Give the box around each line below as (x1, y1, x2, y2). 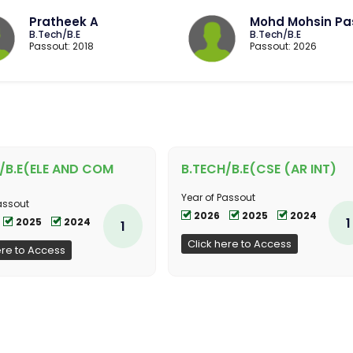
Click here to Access (187, 236, 292, 251)
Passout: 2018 (28, 39, 94, 53)
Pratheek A (28, 13, 98, 30)
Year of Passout (180, 190, 255, 204)
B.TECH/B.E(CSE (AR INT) (180, 159, 336, 178)
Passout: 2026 (250, 39, 317, 53)
